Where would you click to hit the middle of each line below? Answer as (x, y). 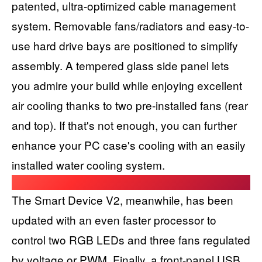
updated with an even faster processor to (114, 219)
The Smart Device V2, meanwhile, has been (123, 199)
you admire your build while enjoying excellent (127, 85)
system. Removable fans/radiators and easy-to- (130, 25)
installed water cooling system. (88, 164)
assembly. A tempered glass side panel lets (120, 65)
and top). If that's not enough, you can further (124, 125)
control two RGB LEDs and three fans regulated (131, 239)
